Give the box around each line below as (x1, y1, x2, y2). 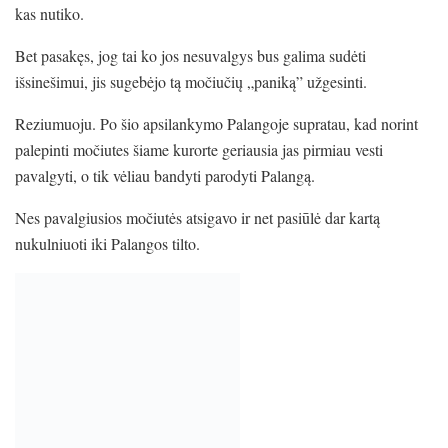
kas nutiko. (15, 2, 84, 24)
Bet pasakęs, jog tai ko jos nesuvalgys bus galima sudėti (15, 44, 366, 66)
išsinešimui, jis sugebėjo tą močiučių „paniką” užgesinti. (15, 70, 367, 92)
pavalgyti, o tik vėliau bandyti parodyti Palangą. (15, 164, 315, 186)
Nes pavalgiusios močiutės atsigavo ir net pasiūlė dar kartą (15, 206, 380, 228)
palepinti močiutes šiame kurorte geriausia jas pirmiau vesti (15, 138, 383, 160)
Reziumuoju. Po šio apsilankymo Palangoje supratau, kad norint (15, 112, 418, 134)
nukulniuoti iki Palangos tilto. (15, 232, 200, 254)
